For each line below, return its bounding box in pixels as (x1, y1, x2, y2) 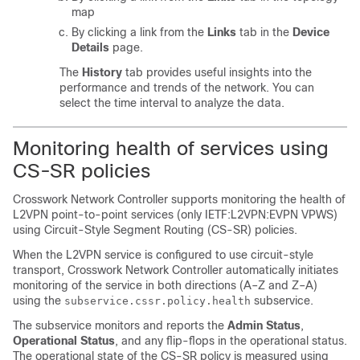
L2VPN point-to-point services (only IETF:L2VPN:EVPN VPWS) (13, 208, 337, 221)
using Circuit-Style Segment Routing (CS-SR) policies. (13, 223, 297, 236)
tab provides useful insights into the (122, 66, 312, 79)
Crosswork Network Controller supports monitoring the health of (13, 193, 346, 206)
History (82, 66, 122, 79)
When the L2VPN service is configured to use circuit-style (13, 248, 313, 261)
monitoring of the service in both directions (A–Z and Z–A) (13, 279, 317, 292)
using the (13, 294, 64, 307)
